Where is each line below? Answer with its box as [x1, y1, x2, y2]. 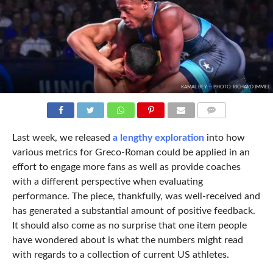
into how [204, 132, 245, 143]
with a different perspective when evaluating [12, 176, 203, 186]
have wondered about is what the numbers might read [12, 235, 243, 245]
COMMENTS [200, 121, 236, 128]
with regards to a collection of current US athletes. [12, 249, 229, 260]
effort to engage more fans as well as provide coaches [12, 161, 241, 172]
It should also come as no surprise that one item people [12, 220, 247, 230]
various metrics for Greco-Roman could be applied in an [12, 147, 250, 157]
